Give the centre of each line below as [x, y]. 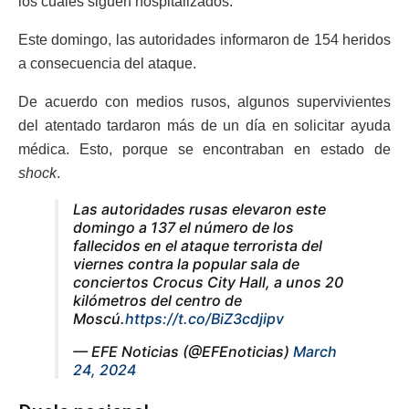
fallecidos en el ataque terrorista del [198, 246]
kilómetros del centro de [157, 301]
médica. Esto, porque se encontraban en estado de [204, 150]
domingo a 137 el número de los [184, 228]
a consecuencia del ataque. [107, 64]
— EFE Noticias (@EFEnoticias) [183, 352]
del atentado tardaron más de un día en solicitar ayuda [204, 126]
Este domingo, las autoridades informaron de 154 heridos [204, 40]
